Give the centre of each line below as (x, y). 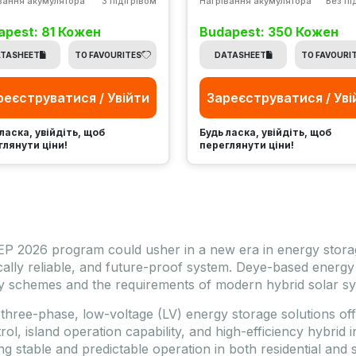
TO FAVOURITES (108, 54)
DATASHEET (240, 54)
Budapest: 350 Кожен (269, 31)
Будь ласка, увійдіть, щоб (265, 132)
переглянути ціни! (246, 145)
